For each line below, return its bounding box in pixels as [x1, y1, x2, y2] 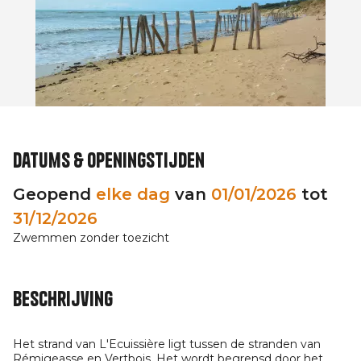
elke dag [96, 185, 170, 204]
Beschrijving [13, 286, 113, 312]
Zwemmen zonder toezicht [13, 230, 169, 245]
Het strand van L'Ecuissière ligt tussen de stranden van [13, 337, 321, 351]
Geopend [13, 185, 96, 204]
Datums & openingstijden [13, 147, 205, 173]
